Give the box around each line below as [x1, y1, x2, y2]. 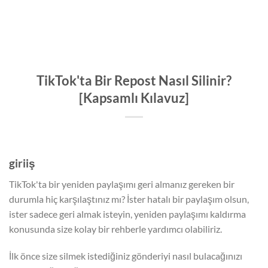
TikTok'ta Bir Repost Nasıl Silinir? [36, 72, 232, 89]
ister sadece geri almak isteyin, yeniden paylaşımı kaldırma [9, 208, 246, 220]
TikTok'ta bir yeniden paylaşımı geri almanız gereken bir [9, 178, 234, 190]
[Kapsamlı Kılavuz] [79, 90, 189, 106]
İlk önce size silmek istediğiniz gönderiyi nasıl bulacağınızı [9, 250, 242, 262]
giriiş [9, 156, 35, 170]
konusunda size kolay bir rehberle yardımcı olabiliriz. [9, 223, 222, 234]
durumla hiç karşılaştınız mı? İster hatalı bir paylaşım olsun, [9, 193, 249, 205]
